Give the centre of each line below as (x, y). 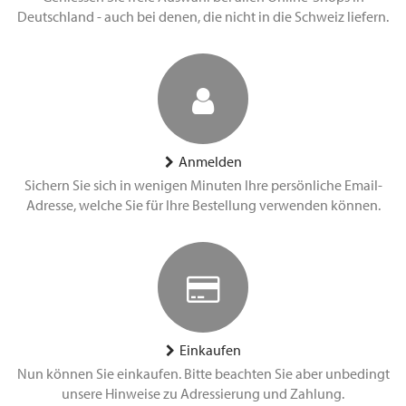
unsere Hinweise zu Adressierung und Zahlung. (203, 394)
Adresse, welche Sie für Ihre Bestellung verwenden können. (203, 205)
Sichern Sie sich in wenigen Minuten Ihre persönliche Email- (203, 185)
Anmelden (210, 162)
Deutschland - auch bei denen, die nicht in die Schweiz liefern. (203, 17)
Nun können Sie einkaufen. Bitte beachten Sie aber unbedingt (203, 374)
